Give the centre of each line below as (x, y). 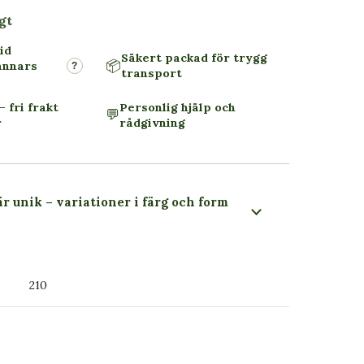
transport (151, 73)
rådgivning (152, 122)
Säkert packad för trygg (194, 58)
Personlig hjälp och (177, 107)
